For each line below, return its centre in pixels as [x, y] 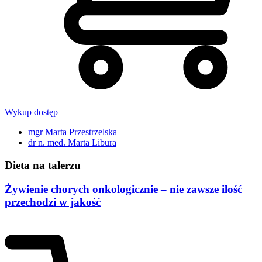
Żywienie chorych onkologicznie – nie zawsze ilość [123, 189]
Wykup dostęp [31, 112]
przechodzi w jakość [53, 202]
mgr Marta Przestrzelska [73, 132]
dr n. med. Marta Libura [72, 143]
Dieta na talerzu [43, 165]
